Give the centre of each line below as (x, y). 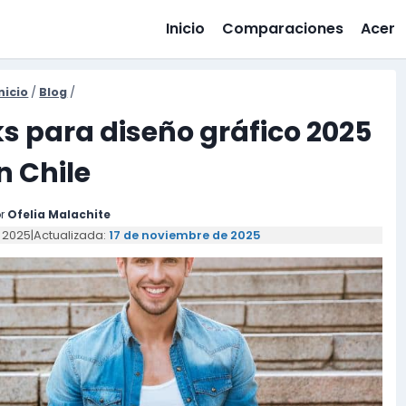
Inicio (185, 29)
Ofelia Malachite (59, 215)
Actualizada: (71, 235)
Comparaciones (283, 29)
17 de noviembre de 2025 (184, 235)
